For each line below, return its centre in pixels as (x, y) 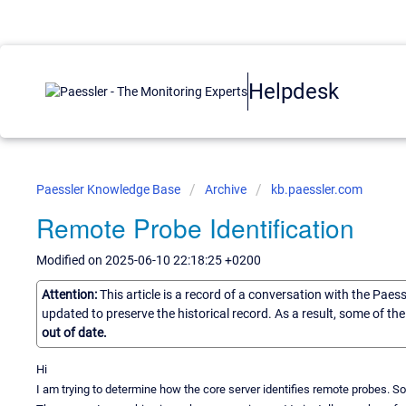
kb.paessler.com (317, 189)
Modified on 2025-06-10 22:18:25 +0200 (149, 260)
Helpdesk (294, 91)
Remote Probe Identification (195, 227)
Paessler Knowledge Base (110, 189)
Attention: (71, 294)
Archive (226, 189)
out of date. (74, 332)
